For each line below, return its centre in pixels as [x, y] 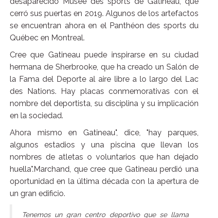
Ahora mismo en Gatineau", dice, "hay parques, [104, 133]
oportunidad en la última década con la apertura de [104, 182]
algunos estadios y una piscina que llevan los [104, 145]
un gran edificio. [37, 194]
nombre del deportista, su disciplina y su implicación [104, 104]
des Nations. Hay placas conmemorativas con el [104, 91]
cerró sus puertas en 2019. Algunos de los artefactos [104, 14]
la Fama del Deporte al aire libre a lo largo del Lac [104, 79]
